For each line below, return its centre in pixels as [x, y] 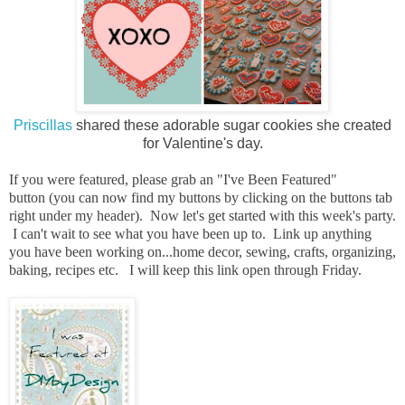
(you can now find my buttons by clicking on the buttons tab [221, 198]
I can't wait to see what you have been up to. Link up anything [190, 234]
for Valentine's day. [202, 144]
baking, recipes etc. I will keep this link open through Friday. [185, 270]
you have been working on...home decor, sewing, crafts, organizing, [202, 252]
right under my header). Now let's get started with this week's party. [202, 216]
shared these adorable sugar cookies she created [232, 126]
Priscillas [43, 126]
